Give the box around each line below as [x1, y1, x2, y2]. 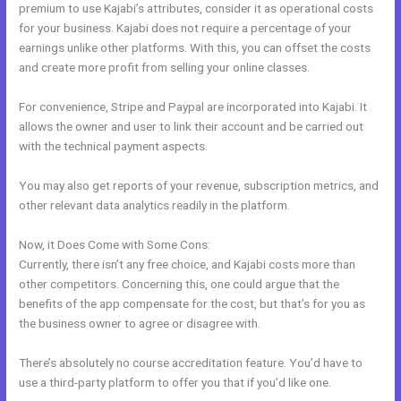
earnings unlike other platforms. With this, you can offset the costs [19, 40, 371, 55]
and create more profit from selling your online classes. [19, 60, 311, 75]
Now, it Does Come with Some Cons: [19, 236, 211, 252]
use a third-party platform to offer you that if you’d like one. [19, 374, 332, 389]
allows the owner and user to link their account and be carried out [19, 119, 364, 134]
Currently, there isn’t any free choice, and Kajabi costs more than [19, 256, 356, 271]
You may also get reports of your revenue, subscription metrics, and [19, 178, 380, 193]
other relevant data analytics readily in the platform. [19, 198, 291, 213]
